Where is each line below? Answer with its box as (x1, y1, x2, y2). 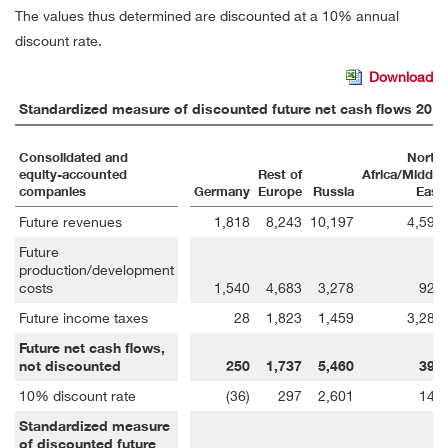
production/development (19, 260, 174, 278)
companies (19, 182, 86, 200)
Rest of (258, 165, 302, 183)
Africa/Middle (362, 165, 443, 183)
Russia (313, 182, 354, 200)
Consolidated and (19, 148, 128, 166)
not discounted (19, 356, 121, 375)
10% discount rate (19, 386, 136, 404)
